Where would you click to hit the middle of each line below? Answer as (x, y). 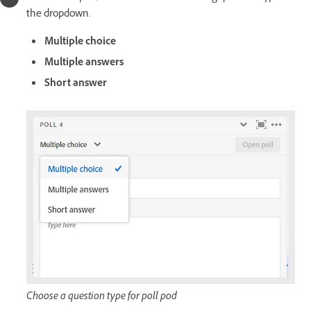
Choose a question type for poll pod (102, 297)
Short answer (76, 84)
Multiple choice (80, 42)
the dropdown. (59, 15)
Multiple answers (84, 63)
